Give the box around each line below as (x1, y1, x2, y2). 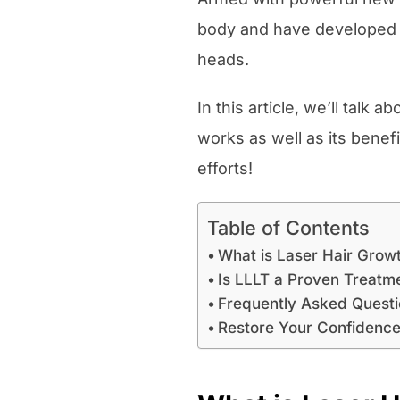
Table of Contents (206, 215, 370, 239)
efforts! (196, 158, 253, 178)
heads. (196, 49, 249, 69)
